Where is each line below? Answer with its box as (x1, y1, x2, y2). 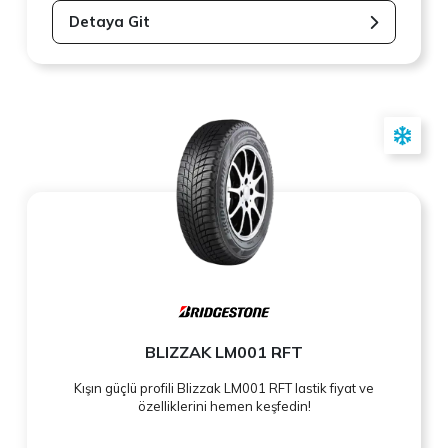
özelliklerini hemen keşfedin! (137, 398, 311, 415)
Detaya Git (69, 12, 151, 32)
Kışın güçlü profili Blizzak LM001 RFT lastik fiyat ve (74, 380, 374, 397)
